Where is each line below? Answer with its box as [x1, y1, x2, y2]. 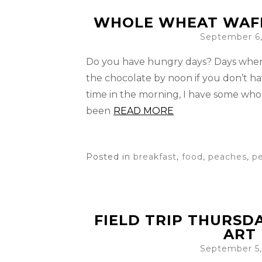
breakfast [133, 151, 177, 162]
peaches [208, 151, 247, 162]
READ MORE [113, 105, 174, 116]
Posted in [86, 151, 133, 162]
